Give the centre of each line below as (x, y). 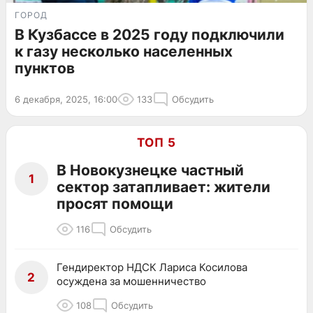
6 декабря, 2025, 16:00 (66, 99)
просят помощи (115, 203)
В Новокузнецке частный (150, 170)
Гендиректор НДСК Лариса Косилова (152, 267)
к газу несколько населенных (124, 51)
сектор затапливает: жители (163, 187)
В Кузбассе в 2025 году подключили (150, 34)
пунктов (45, 68)
